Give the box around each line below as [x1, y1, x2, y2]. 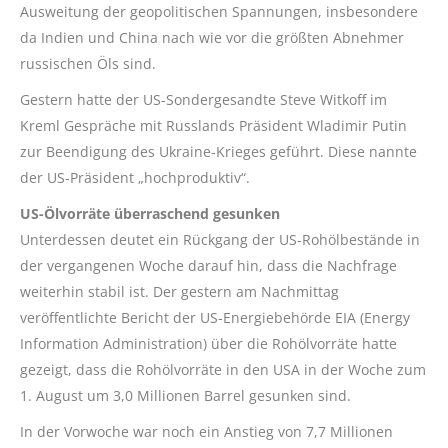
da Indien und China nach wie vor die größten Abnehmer [20, 28, 404, 48]
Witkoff [320, 90, 366, 110]
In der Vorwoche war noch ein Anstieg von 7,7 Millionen [20, 422, 393, 442]
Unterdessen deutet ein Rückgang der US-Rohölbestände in [20, 230, 420, 250]
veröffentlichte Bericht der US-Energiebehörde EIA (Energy [20, 308, 410, 328]
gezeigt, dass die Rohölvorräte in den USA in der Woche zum [20, 360, 426, 380]
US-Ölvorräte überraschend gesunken [20, 204, 280, 224]
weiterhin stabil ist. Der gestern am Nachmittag [20, 282, 339, 302]
